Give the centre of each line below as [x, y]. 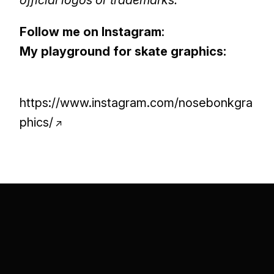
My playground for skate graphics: [123, 52]
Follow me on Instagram [91, 32]
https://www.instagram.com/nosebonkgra [136, 103]
